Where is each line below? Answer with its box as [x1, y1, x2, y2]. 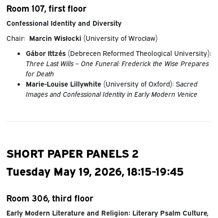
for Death [25, 68, 54, 78]
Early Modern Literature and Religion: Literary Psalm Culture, [6, 207, 208, 217]
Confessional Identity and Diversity [6, 18, 122, 27]
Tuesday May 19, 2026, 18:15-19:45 [6, 162, 184, 178]
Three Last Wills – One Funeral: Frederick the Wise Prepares [25, 58, 209, 68]
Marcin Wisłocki [29, 33, 81, 42]
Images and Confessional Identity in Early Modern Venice [25, 89, 198, 98]
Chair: [6, 33, 29, 42]
